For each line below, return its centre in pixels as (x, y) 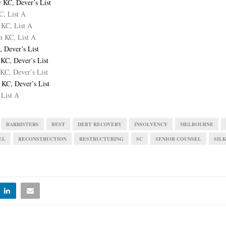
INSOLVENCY (151, 124)
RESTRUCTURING (101, 139)
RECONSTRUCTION (42, 139)
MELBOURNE (197, 124)
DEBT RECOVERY (100, 124)
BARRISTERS (22, 124)
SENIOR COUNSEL (178, 139)
